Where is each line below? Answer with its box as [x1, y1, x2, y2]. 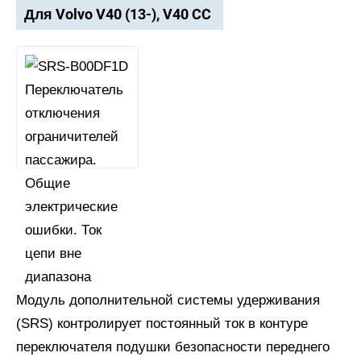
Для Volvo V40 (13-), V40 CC [24, 6, 211, 23]
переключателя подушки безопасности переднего [16, 339, 330, 355]
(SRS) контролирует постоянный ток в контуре [16, 316, 308, 331]
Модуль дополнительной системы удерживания [16, 293, 320, 308]
